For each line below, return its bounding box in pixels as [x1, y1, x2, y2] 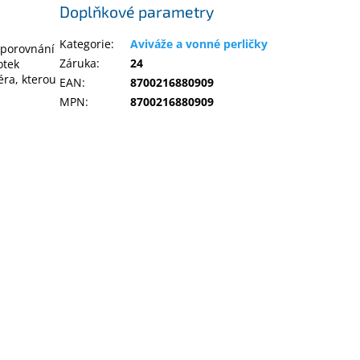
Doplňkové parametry [59, 2, 215, 22]
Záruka [59, 55, 97, 71]
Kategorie [59, 35, 112, 51]
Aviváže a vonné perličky [130, 35, 268, 51]
